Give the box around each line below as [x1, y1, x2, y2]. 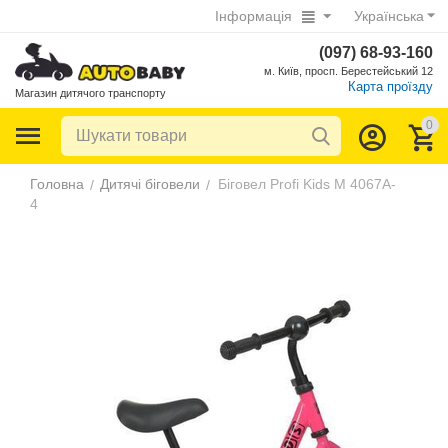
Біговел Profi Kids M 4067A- [218, 176, 397, 192]
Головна [30, 176, 85, 192]
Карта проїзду [347, 79, 433, 95]
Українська [353, 8, 424, 24]
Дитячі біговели [100, 176, 201, 192]
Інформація [214, 8, 292, 24]
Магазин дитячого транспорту [15, 87, 167, 100]
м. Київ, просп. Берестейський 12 [263, 65, 433, 78]
